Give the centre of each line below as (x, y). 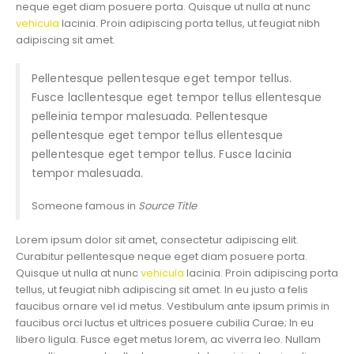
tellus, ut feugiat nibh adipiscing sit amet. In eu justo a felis (162, 289)
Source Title (167, 205)
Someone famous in (85, 205)
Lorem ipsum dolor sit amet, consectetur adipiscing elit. (157, 239)
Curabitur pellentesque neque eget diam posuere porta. (162, 256)
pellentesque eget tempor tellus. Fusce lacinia (162, 154)
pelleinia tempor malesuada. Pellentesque (150, 116)
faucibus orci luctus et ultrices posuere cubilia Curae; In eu (165, 322)
